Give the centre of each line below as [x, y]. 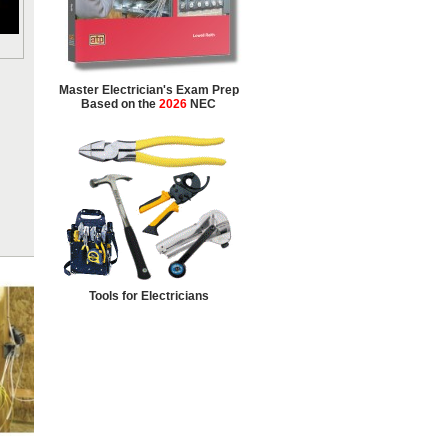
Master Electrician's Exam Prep [148, 90]
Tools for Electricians [148, 296]
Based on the [120, 104]
